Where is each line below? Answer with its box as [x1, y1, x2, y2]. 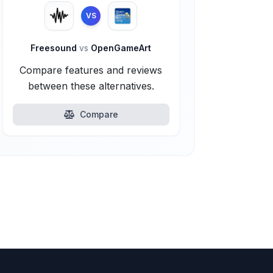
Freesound [30, 43, 80, 53]
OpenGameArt [88, 43, 152, 53]
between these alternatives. [27, 80, 154, 92]
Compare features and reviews [19, 64, 163, 76]
